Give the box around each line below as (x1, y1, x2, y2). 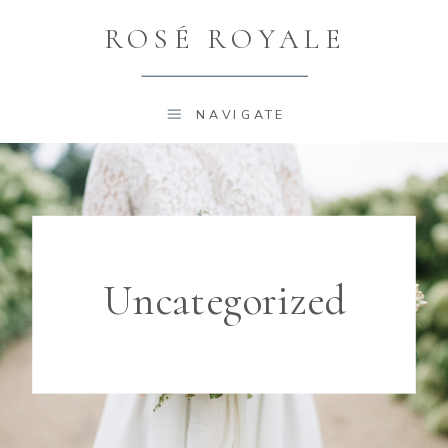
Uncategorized (103, 274, 347, 327)
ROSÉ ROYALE (103, 22, 346, 56)
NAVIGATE (196, 106, 287, 124)
